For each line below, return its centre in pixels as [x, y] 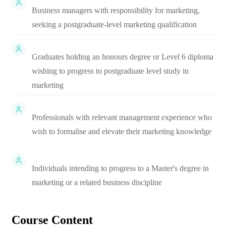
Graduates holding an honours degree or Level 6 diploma [123, 57]
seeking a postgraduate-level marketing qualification [114, 24]
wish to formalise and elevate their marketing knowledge [122, 131]
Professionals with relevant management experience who [122, 117]
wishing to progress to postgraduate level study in [110, 71]
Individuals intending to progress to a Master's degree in [120, 168]
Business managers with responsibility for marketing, [116, 10]
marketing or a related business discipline [97, 182]
